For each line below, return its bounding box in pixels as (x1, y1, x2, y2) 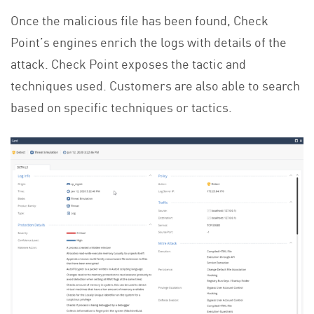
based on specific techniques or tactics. (11, 97, 232, 116)
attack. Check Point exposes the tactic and (11, 53, 246, 72)
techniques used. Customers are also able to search (11, 75, 300, 94)
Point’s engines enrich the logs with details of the (11, 32, 287, 50)
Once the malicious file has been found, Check (11, 10, 268, 29)
